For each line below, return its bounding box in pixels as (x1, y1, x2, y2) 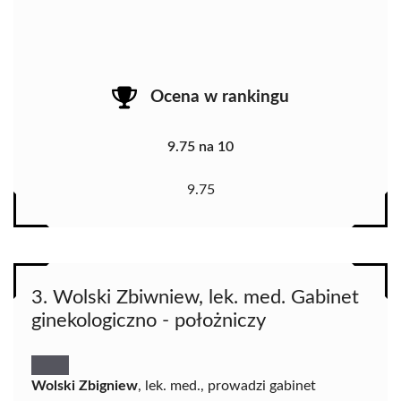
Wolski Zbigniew (31, 378, 138, 393)
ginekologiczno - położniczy (31, 310, 266, 330)
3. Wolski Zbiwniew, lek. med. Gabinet (31, 286, 359, 307)
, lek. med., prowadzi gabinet (138, 378, 316, 393)
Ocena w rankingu (150, 89, 289, 107)
